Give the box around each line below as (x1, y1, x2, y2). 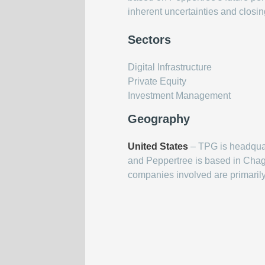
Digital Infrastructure (128, 62, 212, 72)
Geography (128, 112, 190, 125)
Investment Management (128, 91, 231, 101)
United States (128, 141, 188, 151)
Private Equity (128, 76, 186, 86)
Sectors (128, 33, 171, 46)
